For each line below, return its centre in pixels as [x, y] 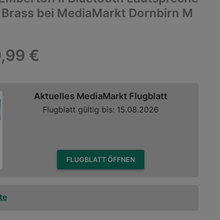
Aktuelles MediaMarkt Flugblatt [100, 96]
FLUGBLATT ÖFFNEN [121, 159]
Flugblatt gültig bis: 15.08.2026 [100, 110]
